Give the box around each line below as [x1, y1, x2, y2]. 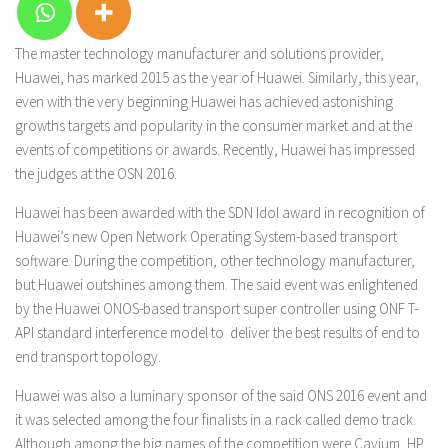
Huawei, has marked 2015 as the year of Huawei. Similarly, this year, [15, 68, 419, 87]
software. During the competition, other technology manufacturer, [15, 251, 415, 270]
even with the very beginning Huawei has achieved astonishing [15, 92, 393, 111]
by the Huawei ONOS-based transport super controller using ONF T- [15, 299, 418, 318]
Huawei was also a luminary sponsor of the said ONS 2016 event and [15, 386, 427, 405]
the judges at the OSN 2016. [15, 164, 177, 183]
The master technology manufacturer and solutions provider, [15, 44, 384, 63]
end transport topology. [15, 347, 161, 366]
